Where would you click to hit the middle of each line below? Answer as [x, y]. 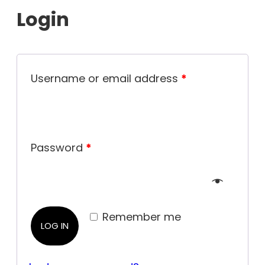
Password [58, 147]
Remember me [142, 216]
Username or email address [106, 78]
